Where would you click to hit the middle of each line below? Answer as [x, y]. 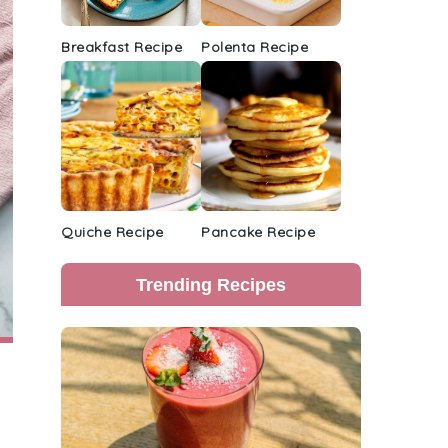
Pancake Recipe [258, 232]
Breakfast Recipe [121, 47]
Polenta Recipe [254, 47]
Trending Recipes [211, 284]
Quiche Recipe [112, 232]
